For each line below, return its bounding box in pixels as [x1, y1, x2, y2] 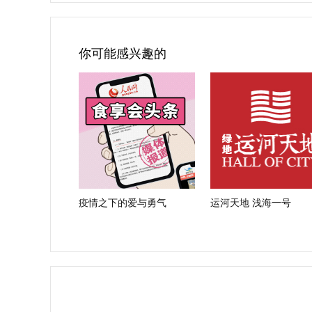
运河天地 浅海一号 [210, 197, 291, 208]
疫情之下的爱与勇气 [79, 197, 166, 208]
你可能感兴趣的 [79, 47, 166, 61]
